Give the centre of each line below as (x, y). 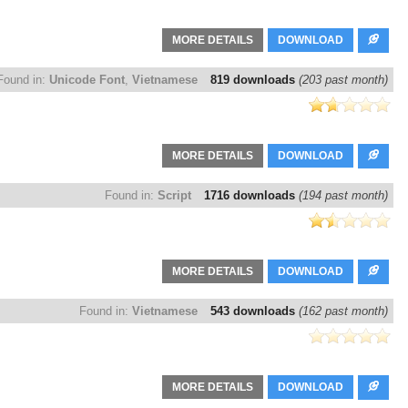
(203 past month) (343, 80)
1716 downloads (251, 196)
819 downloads (255, 80)
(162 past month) (343, 311)
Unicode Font (87, 80)
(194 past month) (343, 196)
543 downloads (255, 311)
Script (174, 196)
